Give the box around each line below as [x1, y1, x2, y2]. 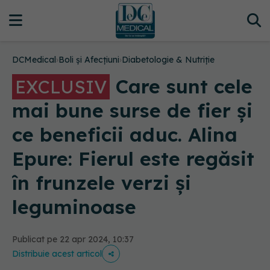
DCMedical [12, 54, 56, 65]
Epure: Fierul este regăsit [12, 146, 254, 171]
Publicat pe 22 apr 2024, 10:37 [12, 234, 134, 245]
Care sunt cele [110, 74, 253, 98]
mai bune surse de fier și [12, 98, 253, 122]
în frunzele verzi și [12, 171, 191, 195]
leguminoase [12, 195, 136, 219]
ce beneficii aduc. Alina [12, 122, 237, 146]
